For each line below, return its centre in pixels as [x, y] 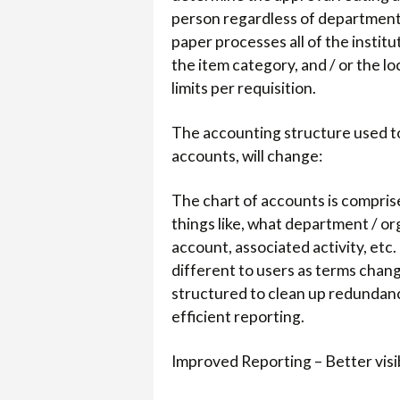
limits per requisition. [244, 88]
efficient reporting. [238, 317]
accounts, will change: [250, 156]
